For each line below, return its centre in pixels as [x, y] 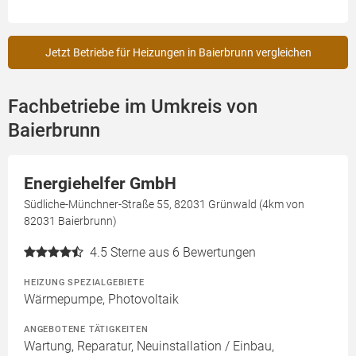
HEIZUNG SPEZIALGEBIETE [84, 282]
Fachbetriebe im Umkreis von [133, 107]
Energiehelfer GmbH [100, 184]
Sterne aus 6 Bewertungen [183, 253]
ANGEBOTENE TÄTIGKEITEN [86, 329]
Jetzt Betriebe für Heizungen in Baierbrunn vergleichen [178, 53]
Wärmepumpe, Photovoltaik [101, 300]
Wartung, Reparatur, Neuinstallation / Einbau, [149, 346]
